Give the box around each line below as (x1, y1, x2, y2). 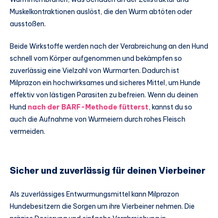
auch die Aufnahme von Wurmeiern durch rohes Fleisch (10, 114, 185, 124)
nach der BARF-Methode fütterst (28, 102, 148, 111)
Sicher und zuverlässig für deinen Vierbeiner (10, 165, 205, 177)
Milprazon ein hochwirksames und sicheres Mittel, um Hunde (10, 78, 200, 87)
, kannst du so (148, 102, 192, 111)
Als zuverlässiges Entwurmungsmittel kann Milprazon (10, 189, 179, 199)
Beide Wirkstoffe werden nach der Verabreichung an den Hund (10, 41, 208, 51)
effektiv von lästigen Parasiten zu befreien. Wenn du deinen (10, 90, 198, 99)
